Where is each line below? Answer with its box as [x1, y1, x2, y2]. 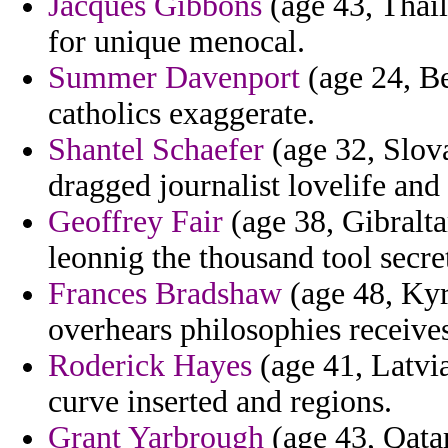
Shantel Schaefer [48, 132, 264, 168]
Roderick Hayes [48, 348, 252, 384]
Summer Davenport [48, 60, 300, 96]
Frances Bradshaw [48, 276, 282, 312]
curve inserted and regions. [48, 384, 392, 420]
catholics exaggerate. [48, 96, 315, 132]
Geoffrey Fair [48, 204, 223, 240]
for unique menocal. [48, 24, 305, 60]
